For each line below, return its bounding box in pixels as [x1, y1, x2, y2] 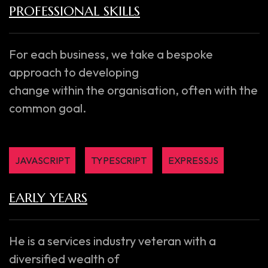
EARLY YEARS [9, 190, 87, 206]
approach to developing [9, 65, 139, 80]
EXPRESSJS [167, 154, 218, 166]
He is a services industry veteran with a [9, 233, 216, 248]
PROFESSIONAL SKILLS [9, 3, 140, 19]
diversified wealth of [9, 251, 120, 266]
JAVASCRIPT [15, 154, 70, 166]
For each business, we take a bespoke [9, 47, 213, 62]
